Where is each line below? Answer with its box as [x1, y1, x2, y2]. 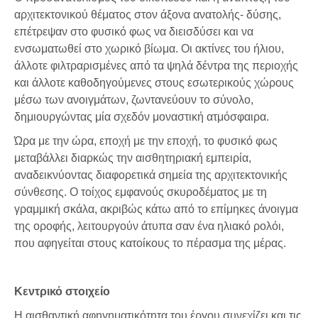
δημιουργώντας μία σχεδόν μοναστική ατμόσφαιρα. [14, 110, 269, 123]
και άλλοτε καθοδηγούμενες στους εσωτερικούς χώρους [14, 76, 294, 89]
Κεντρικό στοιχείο [14, 285, 110, 297]
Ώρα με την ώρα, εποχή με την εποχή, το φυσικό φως [14, 134, 278, 147]
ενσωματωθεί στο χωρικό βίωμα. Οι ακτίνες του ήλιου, [14, 42, 284, 55]
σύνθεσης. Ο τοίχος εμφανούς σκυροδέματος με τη [14, 185, 267, 198]
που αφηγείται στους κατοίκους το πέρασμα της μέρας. [14, 236, 286, 249]
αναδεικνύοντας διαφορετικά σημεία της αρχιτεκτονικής [14, 168, 287, 181]
